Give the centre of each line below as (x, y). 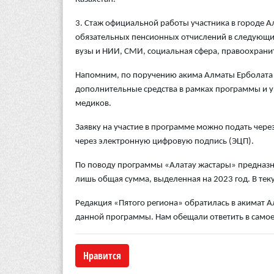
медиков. (93, 104)
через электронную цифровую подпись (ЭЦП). (165, 142)
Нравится (102, 256)
